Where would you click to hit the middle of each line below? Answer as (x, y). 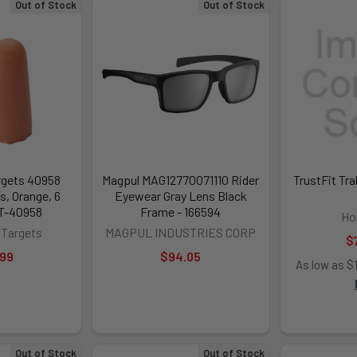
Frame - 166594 (181, 212)
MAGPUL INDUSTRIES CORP (181, 233)
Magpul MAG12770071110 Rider (181, 180)
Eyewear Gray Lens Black (180, 196)
